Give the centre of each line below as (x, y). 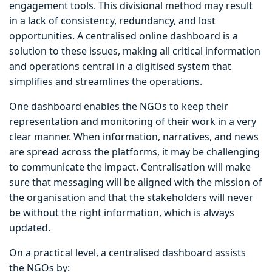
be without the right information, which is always (122, 213)
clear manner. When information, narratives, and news (134, 137)
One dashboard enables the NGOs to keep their (119, 107)
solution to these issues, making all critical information (135, 51)
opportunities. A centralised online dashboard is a (124, 36)
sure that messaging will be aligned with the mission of (136, 182)
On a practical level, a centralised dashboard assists (127, 253)
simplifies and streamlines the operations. (106, 82)
